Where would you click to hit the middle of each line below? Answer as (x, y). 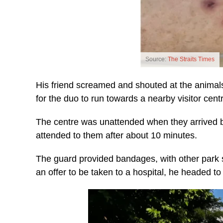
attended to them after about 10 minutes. (116, 136)
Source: (157, 59)
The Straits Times (191, 59)
